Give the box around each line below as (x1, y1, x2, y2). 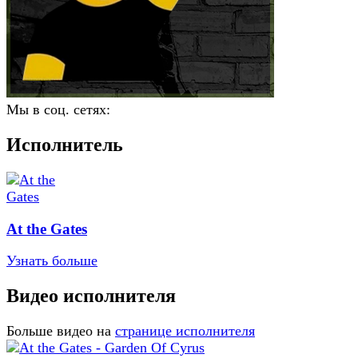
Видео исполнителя (6, 285, 176, 307)
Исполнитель (6, 133, 123, 155)
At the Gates (6, 220, 87, 237)
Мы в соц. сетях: (6, 101, 110, 117)
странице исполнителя (115, 323, 255, 340)
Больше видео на (6, 323, 111, 340)
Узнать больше (6, 253, 97, 269)
